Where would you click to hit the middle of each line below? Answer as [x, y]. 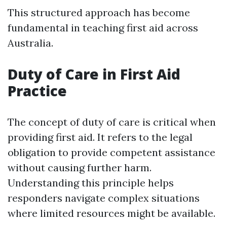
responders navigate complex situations [104, 198]
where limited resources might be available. [111, 213]
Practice [37, 91]
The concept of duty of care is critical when [112, 122]
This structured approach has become [99, 12]
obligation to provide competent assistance [111, 152]
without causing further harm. [80, 167]
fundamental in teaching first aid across [103, 28]
